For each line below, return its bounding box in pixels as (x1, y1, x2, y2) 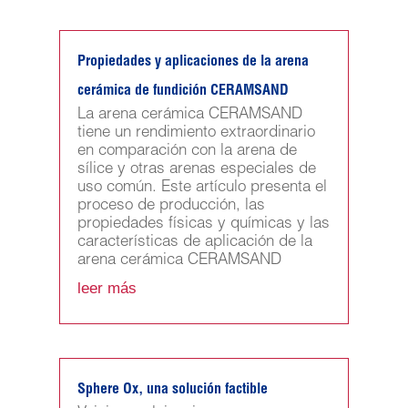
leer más (76, 280, 137, 298)
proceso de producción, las (76, 199, 265, 215)
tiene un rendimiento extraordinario (76, 126, 315, 142)
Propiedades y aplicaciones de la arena (76, 56, 309, 71)
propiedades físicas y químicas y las (76, 217, 330, 233)
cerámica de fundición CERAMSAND (76, 85, 289, 100)
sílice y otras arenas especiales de (76, 162, 316, 178)
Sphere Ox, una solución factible (76, 383, 268, 399)
